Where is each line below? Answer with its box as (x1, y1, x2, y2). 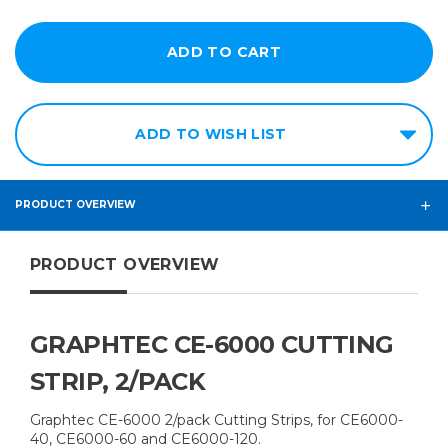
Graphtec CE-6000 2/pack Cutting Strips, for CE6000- (30, 410, 403, 429)
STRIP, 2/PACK (30, 366, 206, 396)
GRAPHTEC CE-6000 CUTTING (30, 329, 394, 359)
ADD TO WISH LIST (135, 124, 287, 143)
